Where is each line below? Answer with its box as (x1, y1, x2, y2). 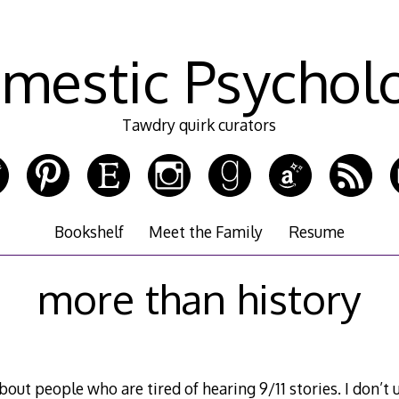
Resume (288, 222, 345, 242)
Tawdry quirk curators (122, 115, 277, 135)
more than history (37, 272, 362, 324)
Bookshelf (54, 222, 125, 242)
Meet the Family (149, 222, 264, 242)
